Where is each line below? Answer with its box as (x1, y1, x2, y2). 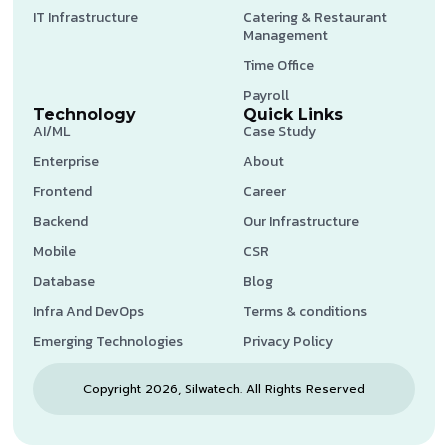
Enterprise (33, 150, 100, 172)
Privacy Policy (243, 330, 334, 352)
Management (243, 24, 329, 46)
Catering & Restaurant (243, 6, 388, 28)
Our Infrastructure (243, 210, 360, 232)
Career (243, 180, 287, 202)
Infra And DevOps (33, 300, 145, 322)
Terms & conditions (243, 300, 368, 322)
